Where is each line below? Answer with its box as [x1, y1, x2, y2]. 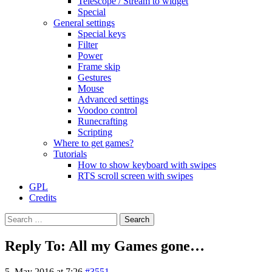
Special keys [78, 29, 126, 39]
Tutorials [53, 149, 87, 159]
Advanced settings [78, 94, 148, 104]
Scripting [78, 127, 112, 137]
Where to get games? [53, 138, 134, 148]
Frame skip [78, 61, 120, 72]
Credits [29, 192, 56, 203]
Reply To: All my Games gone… [5, 237, 205, 254]
